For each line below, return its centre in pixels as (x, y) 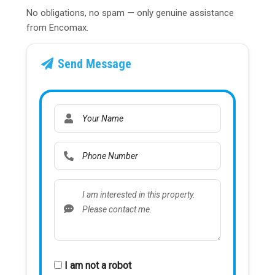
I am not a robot (98, 266)
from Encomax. (57, 28)
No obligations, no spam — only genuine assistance (130, 13)
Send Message (93, 64)
